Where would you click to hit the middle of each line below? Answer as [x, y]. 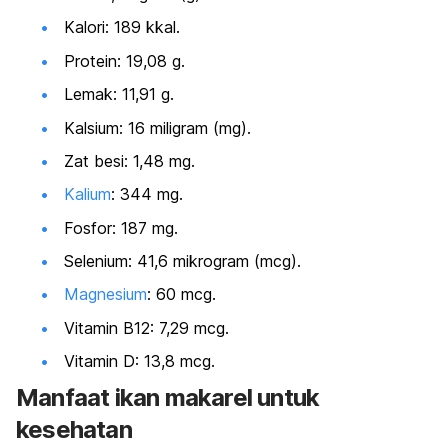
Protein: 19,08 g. [124, 60]
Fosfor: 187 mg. [121, 227]
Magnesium [105, 294]
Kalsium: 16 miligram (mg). [157, 127]
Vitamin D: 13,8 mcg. [139, 361]
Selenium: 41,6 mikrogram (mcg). [182, 261]
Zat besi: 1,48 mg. [129, 160]
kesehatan [74, 429]
